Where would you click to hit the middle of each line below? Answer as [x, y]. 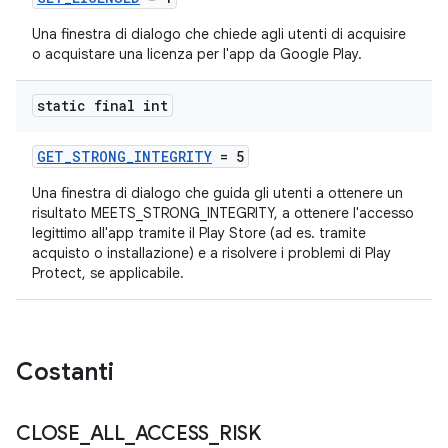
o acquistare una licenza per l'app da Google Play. [197, 54]
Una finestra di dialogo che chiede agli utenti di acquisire [219, 34]
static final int [102, 105]
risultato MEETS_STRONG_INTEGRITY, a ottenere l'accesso [223, 213]
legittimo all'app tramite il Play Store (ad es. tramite [199, 233]
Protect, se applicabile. [108, 273]
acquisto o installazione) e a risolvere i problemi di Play [211, 253]
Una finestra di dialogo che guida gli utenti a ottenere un [217, 193]
